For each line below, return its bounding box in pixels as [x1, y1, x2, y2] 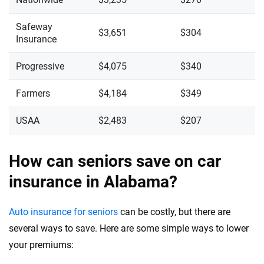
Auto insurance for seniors [9, 206, 118, 217]
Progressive [16, 61, 64, 72]
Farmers [16, 88, 50, 99]
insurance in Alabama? [9, 172, 177, 192]
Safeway [16, 21, 52, 32]
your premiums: [9, 239, 74, 250]
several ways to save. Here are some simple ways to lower [9, 223, 249, 234]
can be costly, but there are [118, 206, 230, 217]
